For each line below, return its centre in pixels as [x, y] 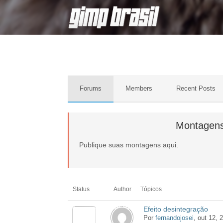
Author [122, 189]
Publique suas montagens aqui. [128, 145]
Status [81, 189]
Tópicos [151, 189]
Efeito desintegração [175, 209]
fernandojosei [174, 218]
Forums [90, 89]
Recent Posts [196, 89]
